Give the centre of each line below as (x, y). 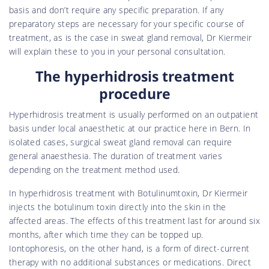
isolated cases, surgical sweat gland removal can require (121, 142)
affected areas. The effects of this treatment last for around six (134, 220)
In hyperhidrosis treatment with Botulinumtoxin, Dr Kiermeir (128, 193)
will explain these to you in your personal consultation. (117, 51)
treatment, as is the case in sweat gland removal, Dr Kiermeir (131, 37)
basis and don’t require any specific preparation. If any (116, 10)
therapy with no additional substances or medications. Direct (130, 262)
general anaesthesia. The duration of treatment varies (116, 156)
